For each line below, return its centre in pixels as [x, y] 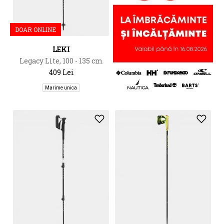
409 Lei [61, 72]
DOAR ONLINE [35, 29]
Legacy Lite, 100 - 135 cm [61, 61]
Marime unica [61, 88]
